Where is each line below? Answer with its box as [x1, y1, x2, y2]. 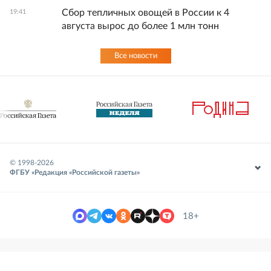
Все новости [114, 52, 157, 60]
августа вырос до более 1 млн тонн [62, 21, 219, 31]
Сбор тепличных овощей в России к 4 [62, 8, 229, 18]
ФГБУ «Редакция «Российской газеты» [10, 169, 140, 176]
